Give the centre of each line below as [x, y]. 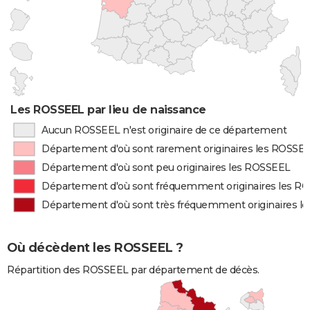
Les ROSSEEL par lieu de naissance [108, 110]
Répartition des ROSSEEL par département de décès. [133, 270]
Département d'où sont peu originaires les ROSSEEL [166, 167]
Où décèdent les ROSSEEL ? [95, 248]
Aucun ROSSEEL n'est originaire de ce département [164, 130]
